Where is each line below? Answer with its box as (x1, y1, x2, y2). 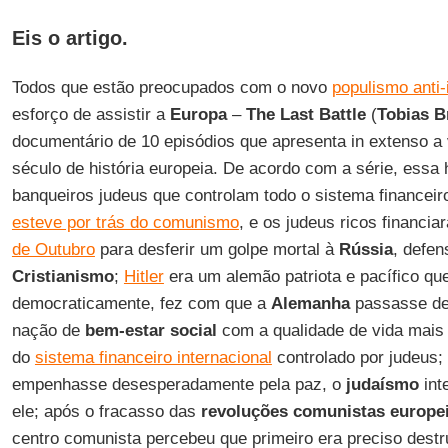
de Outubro (11, 240, 95, 259)
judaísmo (345, 375, 419, 394)
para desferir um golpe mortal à (94, 240, 339, 259)
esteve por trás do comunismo (11, 213, 239, 232)
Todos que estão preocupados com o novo (11, 78, 332, 97)
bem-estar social (84, 321, 217, 340)
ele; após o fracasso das (11, 402, 201, 421)
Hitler (123, 267, 164, 286)
